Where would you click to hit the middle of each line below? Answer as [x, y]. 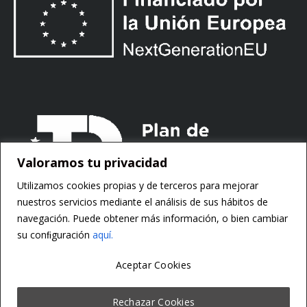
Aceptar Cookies [153, 265]
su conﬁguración [55, 234]
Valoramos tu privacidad [92, 162]
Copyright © [38, 277]
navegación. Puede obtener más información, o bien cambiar [152, 218]
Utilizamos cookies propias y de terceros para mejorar [138, 185]
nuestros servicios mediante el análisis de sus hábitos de [143, 201]
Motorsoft [88, 277]
